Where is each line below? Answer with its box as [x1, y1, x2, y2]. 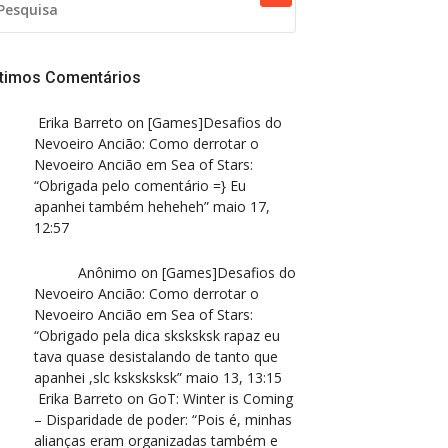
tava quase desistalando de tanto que [34, 347, 278, 366]
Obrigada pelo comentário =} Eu [39, 176, 246, 195]
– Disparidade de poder [34, 410, 185, 429]
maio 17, [213, 197, 270, 216]
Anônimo [78, 263, 137, 282]
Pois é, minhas [197, 410, 292, 429]
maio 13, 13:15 [186, 368, 282, 387]
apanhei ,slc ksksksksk [34, 368, 177, 387]
